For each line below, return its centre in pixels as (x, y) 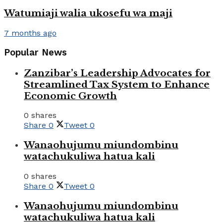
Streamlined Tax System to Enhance (117, 84)
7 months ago (30, 33)
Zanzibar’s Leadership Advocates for (117, 73)
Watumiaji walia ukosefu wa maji (88, 13)
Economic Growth (70, 96)
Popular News (35, 52)
